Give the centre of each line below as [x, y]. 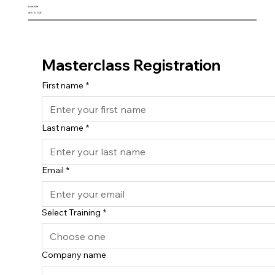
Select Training [71, 213]
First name [62, 86]
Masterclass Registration [131, 65]
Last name [62, 128]
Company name [74, 255]
